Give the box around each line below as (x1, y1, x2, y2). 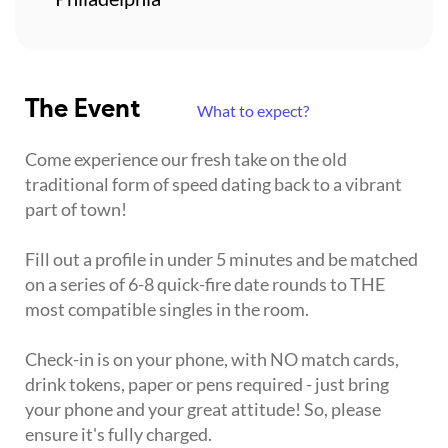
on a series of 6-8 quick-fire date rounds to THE (25, 272, 385, 295)
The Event (25, 97, 147, 123)
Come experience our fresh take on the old (25, 147, 347, 170)
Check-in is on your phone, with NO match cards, (25, 347, 399, 370)
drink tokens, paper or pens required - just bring (25, 372, 389, 395)
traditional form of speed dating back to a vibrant (25, 172, 402, 195)
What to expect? (197, 100, 309, 120)
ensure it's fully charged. (25, 422, 212, 445)
